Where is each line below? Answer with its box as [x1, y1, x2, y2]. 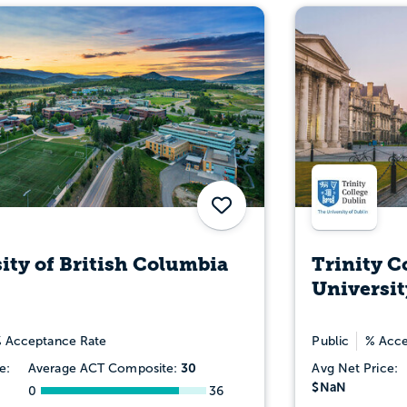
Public [312, 333, 350, 348]
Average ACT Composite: [28, 361, 182, 375]
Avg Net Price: [312, 361, 398, 375]
